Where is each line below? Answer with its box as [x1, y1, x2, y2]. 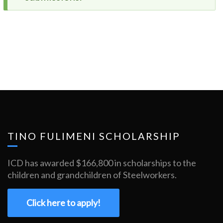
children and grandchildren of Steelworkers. [7, 169, 177, 180]
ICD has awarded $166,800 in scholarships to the [7, 157, 196, 168]
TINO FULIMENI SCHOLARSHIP [7, 129, 180, 142]
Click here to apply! [26, 197, 101, 208]
